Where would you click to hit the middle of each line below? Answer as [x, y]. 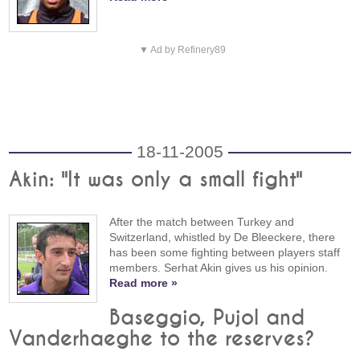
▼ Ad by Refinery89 [182, 50]
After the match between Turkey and [202, 222]
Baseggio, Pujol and [207, 319]
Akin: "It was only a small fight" [156, 180]
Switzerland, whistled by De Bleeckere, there [223, 237]
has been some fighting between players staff [225, 253]
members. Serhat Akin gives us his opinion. [219, 268]
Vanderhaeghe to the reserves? [162, 340]
